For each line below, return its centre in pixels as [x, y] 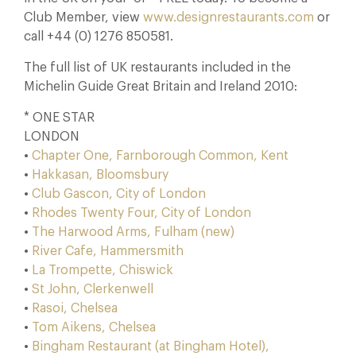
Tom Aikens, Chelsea [94, 327]
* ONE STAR [59, 118]
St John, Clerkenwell [93, 289]
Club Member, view [83, 17]
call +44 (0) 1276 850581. [99, 37]
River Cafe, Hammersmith [108, 251]
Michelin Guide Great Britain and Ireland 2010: [161, 87]
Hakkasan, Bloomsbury [99, 175]
